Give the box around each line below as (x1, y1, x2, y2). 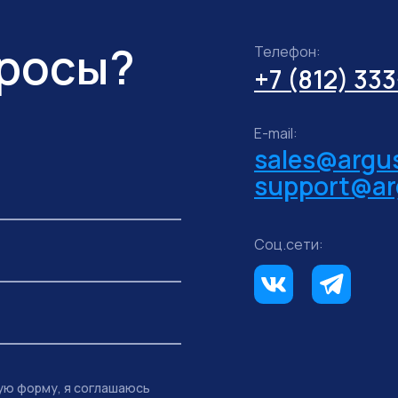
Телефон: (254, 42, 321, 61)
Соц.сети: (254, 235, 323, 254)
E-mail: (254, 123, 298, 143)
